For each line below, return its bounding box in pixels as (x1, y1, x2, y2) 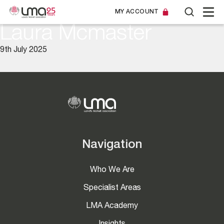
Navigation (82, 139, 142, 151)
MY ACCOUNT (114, 9, 159, 15)
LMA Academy (86, 202, 138, 210)
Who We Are (89, 166, 134, 174)
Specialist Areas (83, 184, 141, 192)
